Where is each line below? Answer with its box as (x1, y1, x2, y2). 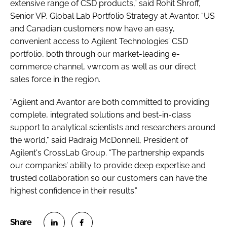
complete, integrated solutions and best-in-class (10, 109, 191, 120)
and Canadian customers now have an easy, (10, 23, 175, 33)
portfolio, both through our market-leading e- (10, 49, 180, 59)
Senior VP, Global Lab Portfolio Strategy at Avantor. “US (10, 11, 215, 21)
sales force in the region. (10, 74, 100, 84)
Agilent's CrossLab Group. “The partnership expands (10, 147, 204, 158)
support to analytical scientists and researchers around (10, 122, 215, 132)
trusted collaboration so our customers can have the (10, 173, 207, 183)
